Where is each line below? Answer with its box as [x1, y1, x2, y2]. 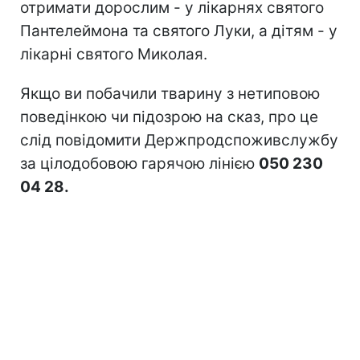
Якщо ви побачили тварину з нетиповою [20, 84, 320, 103]
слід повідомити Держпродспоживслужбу [20, 130, 338, 149]
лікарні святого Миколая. [20, 44, 207, 63]
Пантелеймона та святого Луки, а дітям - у [20, 21, 337, 40]
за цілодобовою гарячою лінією [20, 153, 259, 173]
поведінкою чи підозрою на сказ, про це [20, 107, 318, 126]
